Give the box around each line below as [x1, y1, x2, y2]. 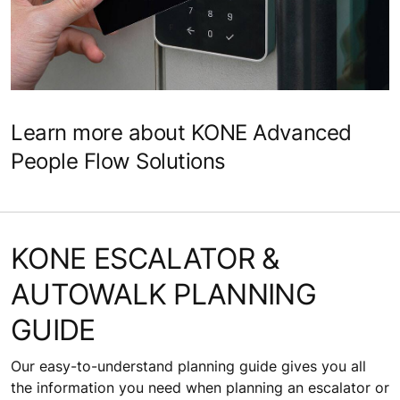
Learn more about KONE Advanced [11, 119, 352, 146]
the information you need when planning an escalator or [11, 378, 389, 396]
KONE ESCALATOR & [11, 240, 279, 276]
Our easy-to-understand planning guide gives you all [11, 356, 366, 375]
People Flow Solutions [11, 147, 226, 174]
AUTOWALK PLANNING [11, 276, 317, 312]
